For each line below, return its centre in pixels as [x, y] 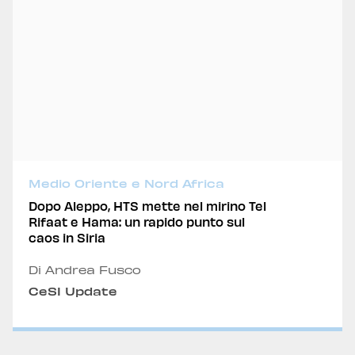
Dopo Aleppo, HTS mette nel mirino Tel [147, 206]
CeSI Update [73, 291]
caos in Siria [67, 237]
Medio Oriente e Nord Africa [126, 183]
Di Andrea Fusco [85, 270]
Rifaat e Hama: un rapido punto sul [137, 221]
